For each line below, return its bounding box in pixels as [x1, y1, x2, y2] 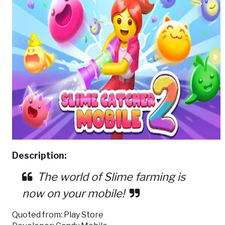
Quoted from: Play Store [12, 209, 103, 219]
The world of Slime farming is [37, 170, 185, 183]
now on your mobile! [22, 186, 125, 200]
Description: [12, 150, 67, 161]
